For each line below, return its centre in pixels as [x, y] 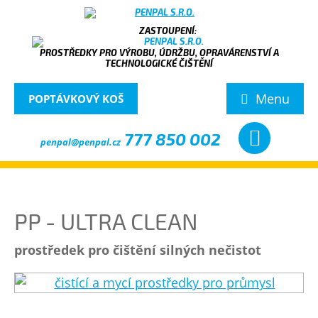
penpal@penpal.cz [81, 142]
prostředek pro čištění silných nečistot [138, 250]
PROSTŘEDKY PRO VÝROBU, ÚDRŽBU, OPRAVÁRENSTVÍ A [159, 53]
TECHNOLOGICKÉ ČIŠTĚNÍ [159, 63]
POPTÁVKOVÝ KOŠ [76, 99]
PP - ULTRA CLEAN [106, 221]
